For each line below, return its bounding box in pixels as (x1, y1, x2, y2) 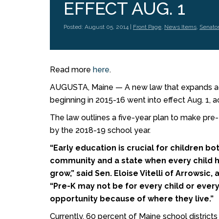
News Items (164, 23, 197, 30)
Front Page (133, 23, 161, 30)
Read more (50, 65, 93, 74)
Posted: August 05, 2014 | (64, 23, 133, 30)
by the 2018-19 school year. (50, 126, 151, 135)
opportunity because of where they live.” (50, 194, 214, 203)
